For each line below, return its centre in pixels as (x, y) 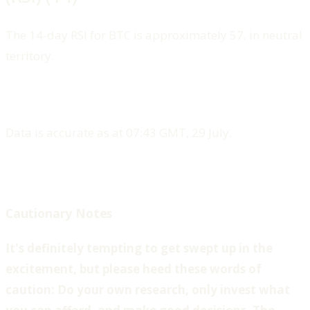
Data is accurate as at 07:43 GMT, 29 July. (119, 132)
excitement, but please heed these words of (134, 269)
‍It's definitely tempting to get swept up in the (139, 248)
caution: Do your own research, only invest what (148, 290)
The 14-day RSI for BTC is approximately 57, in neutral (154, 35)
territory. (30, 55)
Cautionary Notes (59, 213)
